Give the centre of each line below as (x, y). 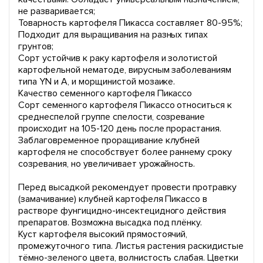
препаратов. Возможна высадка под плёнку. (110, 222)
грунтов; (36, 46)
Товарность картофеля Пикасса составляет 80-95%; (131, 23)
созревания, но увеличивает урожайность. (107, 164)
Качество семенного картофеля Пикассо (105, 93)
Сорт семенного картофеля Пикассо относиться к (125, 105)
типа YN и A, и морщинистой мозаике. (97, 82)
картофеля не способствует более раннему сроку (125, 152)
